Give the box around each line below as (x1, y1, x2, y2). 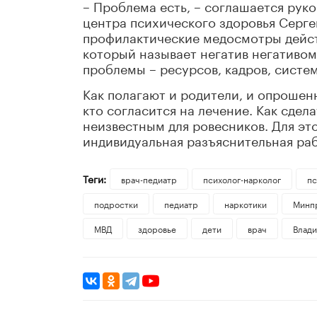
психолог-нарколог (202, 172, 281, 186)
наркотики (224, 197, 267, 211)
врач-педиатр (120, 172, 177, 186)
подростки (94, 197, 138, 211)
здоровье (137, 221, 176, 236)
